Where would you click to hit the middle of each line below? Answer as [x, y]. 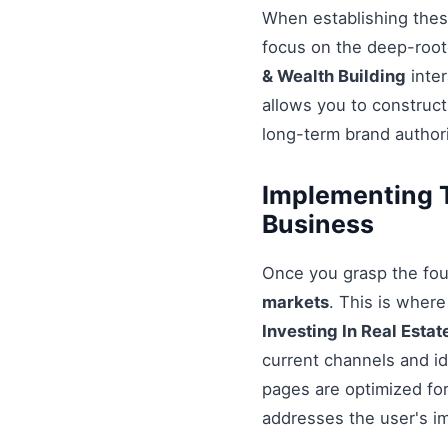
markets [295, 302]
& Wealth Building [334, 75]
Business [318, 223]
